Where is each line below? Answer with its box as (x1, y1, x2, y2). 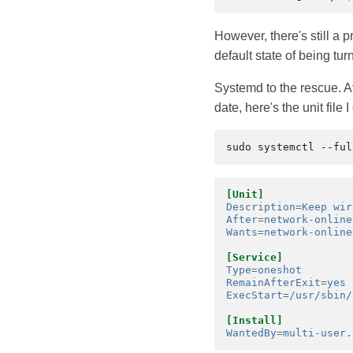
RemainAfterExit (226, 277, 321, 289)
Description (226, 201, 295, 214)
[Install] (226, 314, 283, 327)
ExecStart (226, 289, 283, 302)
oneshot (258, 264, 302, 277)
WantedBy (226, 327, 277, 340)
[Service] (226, 251, 283, 264)
